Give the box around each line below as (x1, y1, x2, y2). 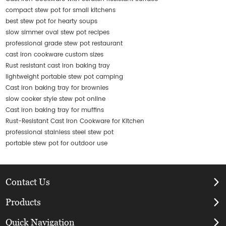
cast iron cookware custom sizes (6, 50, 104, 60)
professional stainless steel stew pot (6, 128, 114, 138)
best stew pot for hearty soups (6, 17, 98, 27)
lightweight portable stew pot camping (6, 72, 124, 82)
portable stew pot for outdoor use (6, 139, 108, 149)
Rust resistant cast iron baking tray (6, 61, 110, 71)
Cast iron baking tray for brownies (6, 83, 109, 93)
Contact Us (6, 177, 50, 188)
